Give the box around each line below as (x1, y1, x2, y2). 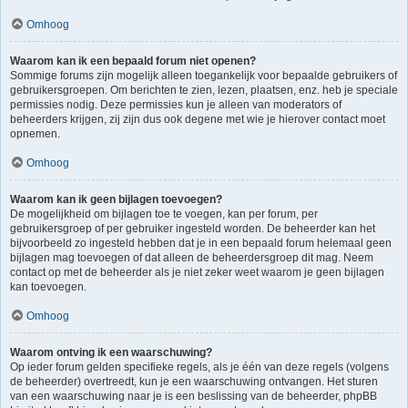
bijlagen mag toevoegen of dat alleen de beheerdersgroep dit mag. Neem (10, 251, 373, 264)
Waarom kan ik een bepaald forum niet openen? (10, 55, 256, 67)
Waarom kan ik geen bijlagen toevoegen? (10, 193, 222, 206)
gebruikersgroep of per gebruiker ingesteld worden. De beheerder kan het (10, 222, 375, 235)
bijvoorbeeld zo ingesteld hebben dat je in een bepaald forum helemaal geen (10, 237, 392, 250)
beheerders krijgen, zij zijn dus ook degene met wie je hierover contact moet (10, 113, 385, 126)
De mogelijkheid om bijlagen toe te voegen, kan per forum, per (10, 208, 318, 220)
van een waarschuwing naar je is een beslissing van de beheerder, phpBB (10, 390, 377, 403)
